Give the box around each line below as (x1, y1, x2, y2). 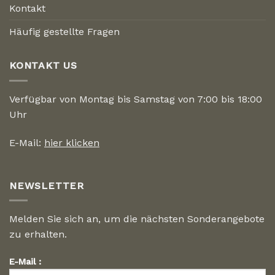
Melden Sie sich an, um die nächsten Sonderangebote (9, 213, 265, 225)
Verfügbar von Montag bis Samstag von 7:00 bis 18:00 (9, 93, 262, 105)
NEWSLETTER (9, 179, 84, 192)
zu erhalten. (9, 228, 67, 241)
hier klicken (44, 136, 99, 149)
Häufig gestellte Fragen (9, 26, 120, 38)
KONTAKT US (9, 60, 77, 72)
